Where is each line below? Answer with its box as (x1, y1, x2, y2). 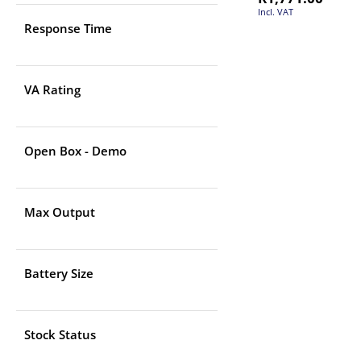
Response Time (24, 20, 112, 37)
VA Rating (24, 81, 81, 98)
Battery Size (24, 265, 93, 282)
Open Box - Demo (24, 143, 127, 160)
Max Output (24, 204, 95, 221)
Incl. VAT (258, 5, 293, 18)
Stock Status (24, 326, 96, 343)
